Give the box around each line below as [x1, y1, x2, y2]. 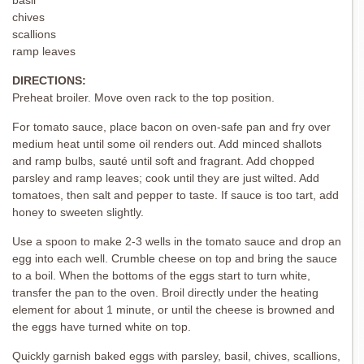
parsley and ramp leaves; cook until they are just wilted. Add [12, 171, 319, 184]
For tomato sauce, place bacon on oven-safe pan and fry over [12, 119, 331, 133]
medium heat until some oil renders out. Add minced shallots [12, 136, 322, 150]
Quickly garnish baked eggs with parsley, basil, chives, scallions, [12, 349, 340, 362]
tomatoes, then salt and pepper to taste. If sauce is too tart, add [12, 188, 339, 201]
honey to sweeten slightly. [12, 205, 144, 219]
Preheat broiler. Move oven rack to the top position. [12, 90, 275, 104]
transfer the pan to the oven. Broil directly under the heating [12, 285, 318, 299]
